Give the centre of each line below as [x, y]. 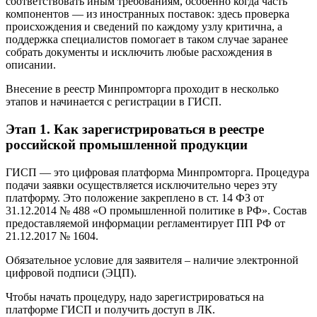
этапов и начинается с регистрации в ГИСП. [114, 102]
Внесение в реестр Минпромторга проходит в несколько [142, 89]
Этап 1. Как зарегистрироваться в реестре [135, 129]
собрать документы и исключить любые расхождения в [139, 52]
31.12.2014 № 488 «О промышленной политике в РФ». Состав [156, 210]
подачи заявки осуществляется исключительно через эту [142, 185]
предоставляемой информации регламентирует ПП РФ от [145, 223]
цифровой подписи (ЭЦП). [71, 272]
